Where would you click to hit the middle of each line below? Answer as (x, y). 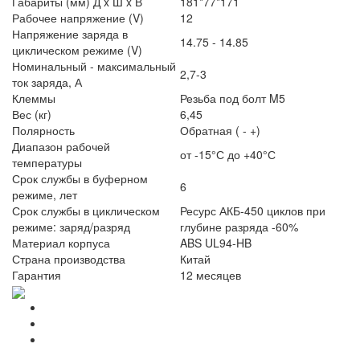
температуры (47, 162)
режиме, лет (45, 194)
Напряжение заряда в (70, 33)
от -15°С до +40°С (228, 154)
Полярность (43, 130)
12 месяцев (211, 274)
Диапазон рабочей (61, 146)
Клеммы (34, 98)
